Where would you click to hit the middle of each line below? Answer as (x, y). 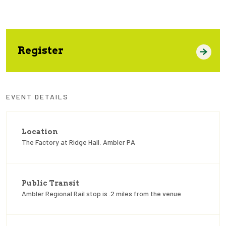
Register (41, 51)
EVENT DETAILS (37, 97)
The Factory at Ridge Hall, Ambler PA (78, 142)
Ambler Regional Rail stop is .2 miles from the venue (101, 194)
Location (40, 132)
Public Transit (50, 183)
